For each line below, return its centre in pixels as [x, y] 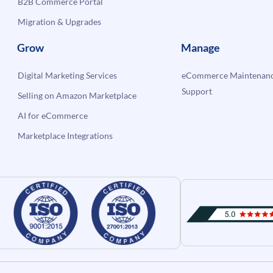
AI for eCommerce [53, 115]
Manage [200, 47]
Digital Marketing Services [68, 75]
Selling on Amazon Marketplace [77, 95]
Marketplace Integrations [66, 135]
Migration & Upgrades [60, 21]
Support [197, 91]
